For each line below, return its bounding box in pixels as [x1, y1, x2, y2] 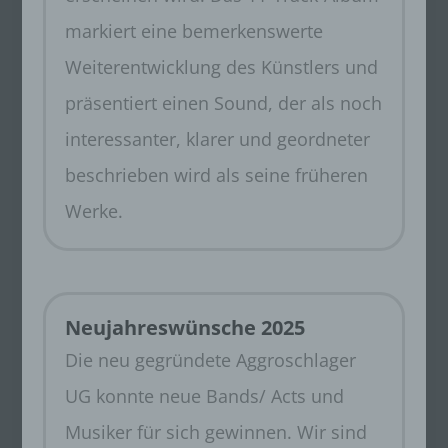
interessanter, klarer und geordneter [64, 126, 370, 151]
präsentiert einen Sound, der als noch [64, 90, 382, 115]
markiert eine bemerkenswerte [64, 18, 323, 43]
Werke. [64, 198, 123, 223]
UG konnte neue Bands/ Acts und [64, 384, 344, 409]
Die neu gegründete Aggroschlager [64, 348, 356, 373]
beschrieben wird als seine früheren [64, 162, 368, 187]
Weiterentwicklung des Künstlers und [64, 54, 378, 79]
